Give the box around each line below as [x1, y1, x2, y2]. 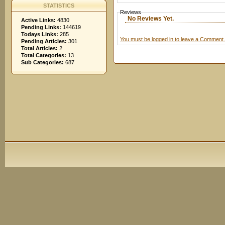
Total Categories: [21, 52, 66, 58]
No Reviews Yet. [128, 15, 174, 22]
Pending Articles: [21, 38, 67, 44]
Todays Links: [21, 31, 58, 37]
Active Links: [21, 17, 56, 23]
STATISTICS [43, 3, 74, 9]
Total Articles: [21, 45, 58, 51]
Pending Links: [21, 24, 61, 30]
